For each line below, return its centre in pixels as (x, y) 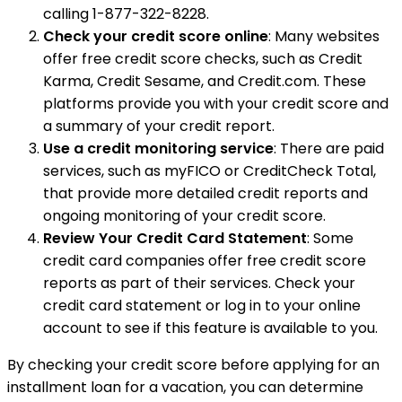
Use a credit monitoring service (158, 148)
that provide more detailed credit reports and (205, 193)
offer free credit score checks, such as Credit (203, 58)
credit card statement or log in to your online (202, 305)
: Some (330, 238)
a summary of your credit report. (159, 126)
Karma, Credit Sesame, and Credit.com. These (205, 81)
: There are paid (329, 148)
